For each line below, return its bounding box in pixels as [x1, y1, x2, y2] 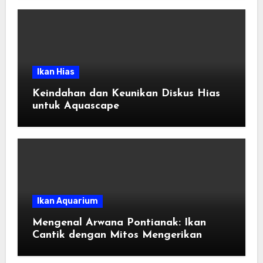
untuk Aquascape [32, 100, 119, 112]
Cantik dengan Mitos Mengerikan [32, 229, 202, 241]
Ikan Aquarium [36, 195, 98, 206]
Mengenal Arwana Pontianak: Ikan [32, 217, 206, 228]
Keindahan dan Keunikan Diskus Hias [32, 88, 220, 100]
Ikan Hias [36, 67, 75, 77]
